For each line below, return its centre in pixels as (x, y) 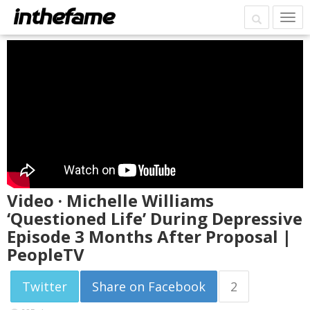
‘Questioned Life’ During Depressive (155, 218)
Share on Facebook (149, 286)
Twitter (45, 286)
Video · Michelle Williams (110, 200)
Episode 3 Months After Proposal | (149, 236)
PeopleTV (46, 254)
